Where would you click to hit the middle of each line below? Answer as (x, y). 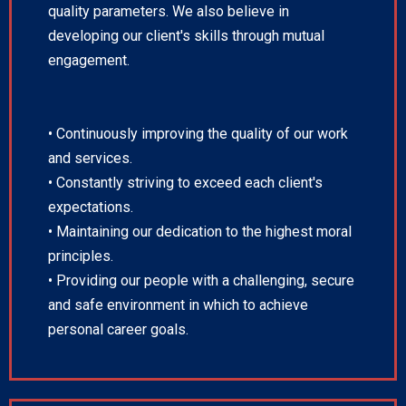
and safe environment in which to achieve (178, 305)
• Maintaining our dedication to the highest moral (200, 232)
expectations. (91, 208)
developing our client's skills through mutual (186, 36)
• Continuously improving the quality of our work (198, 134)
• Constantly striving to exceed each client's (185, 183)
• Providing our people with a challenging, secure (201, 281)
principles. (81, 256)
